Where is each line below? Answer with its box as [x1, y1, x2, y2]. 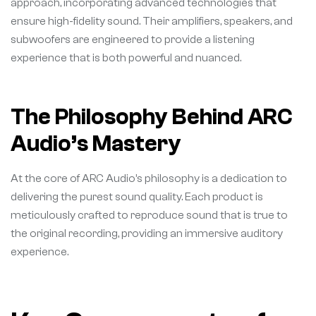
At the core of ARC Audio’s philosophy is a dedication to [11, 172, 287, 186]
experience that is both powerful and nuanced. [11, 51, 241, 65]
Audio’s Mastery [11, 131, 181, 157]
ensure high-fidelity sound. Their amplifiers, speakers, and [11, 15, 293, 28]
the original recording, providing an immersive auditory [11, 227, 283, 241]
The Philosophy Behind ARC [11, 104, 293, 130]
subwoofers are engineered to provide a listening [11, 33, 255, 47]
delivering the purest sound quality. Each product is [11, 190, 263, 204]
